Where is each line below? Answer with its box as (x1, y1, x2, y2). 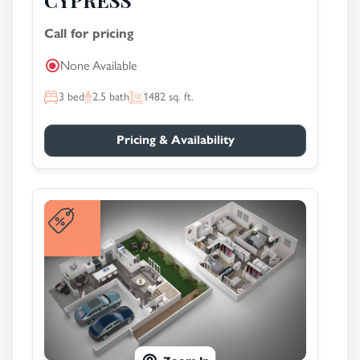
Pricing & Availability (116, 133, 235, 147)
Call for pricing (44, 26, 133, 41)
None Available (60, 58, 137, 73)
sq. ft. (165, 90, 194, 104)
